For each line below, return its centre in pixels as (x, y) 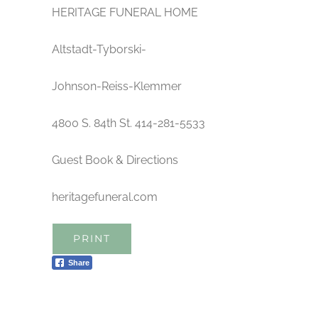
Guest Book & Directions (115, 160)
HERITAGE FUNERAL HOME (125, 12)
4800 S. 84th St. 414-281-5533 (129, 123)
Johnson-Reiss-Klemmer (117, 86)
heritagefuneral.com (105, 197)
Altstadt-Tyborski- (99, 49)
